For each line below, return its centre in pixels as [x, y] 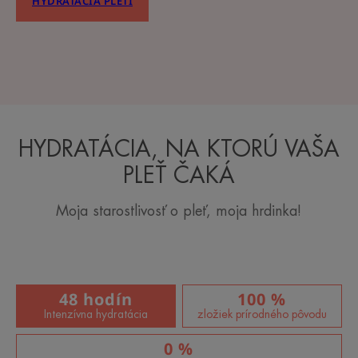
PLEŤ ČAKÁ [179, 175]
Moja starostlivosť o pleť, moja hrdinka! [179, 211]
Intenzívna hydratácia [95, 314]
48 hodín [95, 299]
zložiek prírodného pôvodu [262, 314]
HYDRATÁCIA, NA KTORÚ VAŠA [179, 149]
